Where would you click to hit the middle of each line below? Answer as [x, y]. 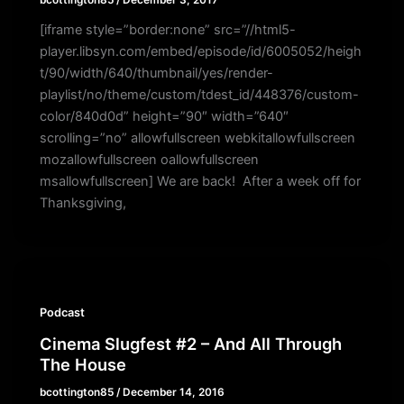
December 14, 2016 [174, 392]
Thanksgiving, [83, 203]
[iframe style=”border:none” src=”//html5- [168, 30]
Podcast [63, 313]
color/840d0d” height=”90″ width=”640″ [165, 117]
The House [83, 364]
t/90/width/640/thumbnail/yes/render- [157, 73]
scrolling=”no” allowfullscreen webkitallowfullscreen [198, 138]
